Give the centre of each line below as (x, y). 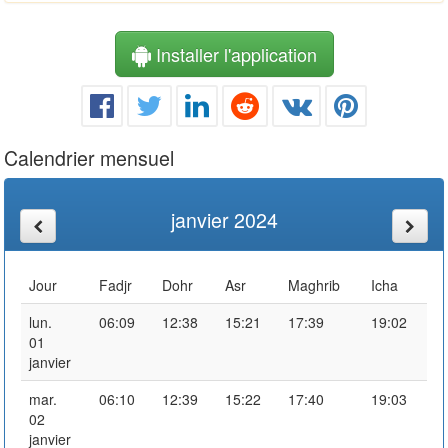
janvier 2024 (224, 219)
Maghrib (314, 284)
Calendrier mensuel (89, 157)
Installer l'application (233, 53)
